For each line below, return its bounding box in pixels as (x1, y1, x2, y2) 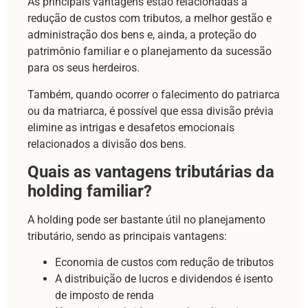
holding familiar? (27, 181, 152, 201)
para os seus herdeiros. (27, 61, 140, 75)
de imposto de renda (55, 289, 154, 302)
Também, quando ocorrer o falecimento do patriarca (27, 87, 280, 101)
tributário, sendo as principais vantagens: (27, 229, 227, 243)
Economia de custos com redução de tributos (55, 256, 274, 269)
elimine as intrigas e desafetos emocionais (27, 120, 234, 134)
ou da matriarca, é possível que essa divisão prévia (27, 104, 274, 118)
